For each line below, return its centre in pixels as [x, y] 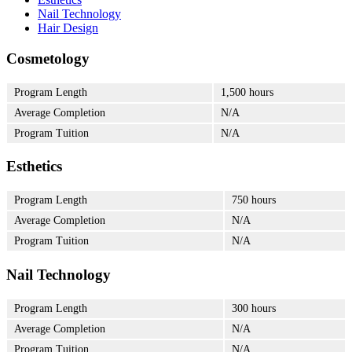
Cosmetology [48, 59]
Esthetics [34, 167]
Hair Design [68, 28]
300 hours [254, 308]
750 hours [254, 200]
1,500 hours [247, 92]
